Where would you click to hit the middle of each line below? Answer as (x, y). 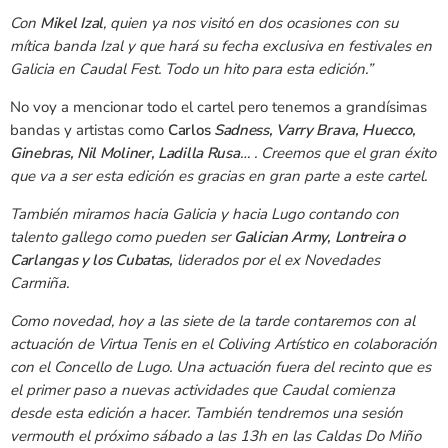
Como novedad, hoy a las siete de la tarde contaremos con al (212, 321)
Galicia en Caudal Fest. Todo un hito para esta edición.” (191, 69)
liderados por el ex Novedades (276, 260)
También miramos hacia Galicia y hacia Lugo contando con (204, 214)
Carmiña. (39, 283)
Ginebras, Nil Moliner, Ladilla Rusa (125, 153)
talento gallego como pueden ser (122, 237)
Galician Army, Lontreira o (320, 237)
